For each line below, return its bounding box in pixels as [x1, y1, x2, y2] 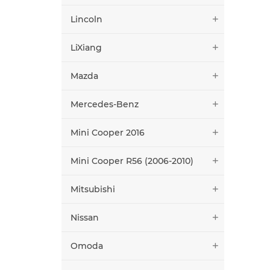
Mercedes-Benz [71, 98, 139, 110]
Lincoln [71, 13, 102, 25]
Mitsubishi [71, 183, 115, 195]
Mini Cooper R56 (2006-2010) [71, 155, 193, 166]
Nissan [71, 212, 99, 223]
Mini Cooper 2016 [71, 127, 145, 138]
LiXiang [71, 42, 102, 53]
